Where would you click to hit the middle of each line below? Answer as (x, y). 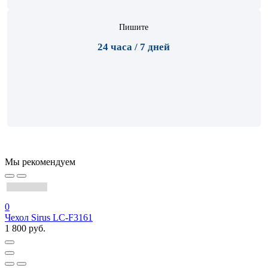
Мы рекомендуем (40, 162)
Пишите (134, 28)
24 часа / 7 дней (134, 47)
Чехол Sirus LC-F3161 (49, 218)
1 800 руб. (25, 229)
